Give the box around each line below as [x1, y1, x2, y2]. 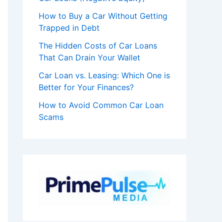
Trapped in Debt [39, 22, 100, 33]
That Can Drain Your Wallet [39, 52, 140, 62]
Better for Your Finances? [39, 82, 134, 92]
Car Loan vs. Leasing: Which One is [39, 70, 170, 80]
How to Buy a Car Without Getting [39, 10, 167, 21]
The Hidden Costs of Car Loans [39, 40, 157, 51]
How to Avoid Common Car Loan [39, 100, 164, 110]
